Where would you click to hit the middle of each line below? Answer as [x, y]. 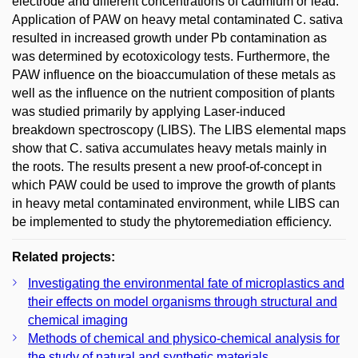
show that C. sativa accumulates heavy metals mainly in [169, 148]
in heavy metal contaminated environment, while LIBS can [176, 203]
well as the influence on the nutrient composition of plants [173, 93]
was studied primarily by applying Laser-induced [149, 111]
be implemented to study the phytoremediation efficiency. [172, 222]
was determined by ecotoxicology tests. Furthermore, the [171, 56]
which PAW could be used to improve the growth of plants [174, 185]
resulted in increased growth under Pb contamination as [169, 38]
